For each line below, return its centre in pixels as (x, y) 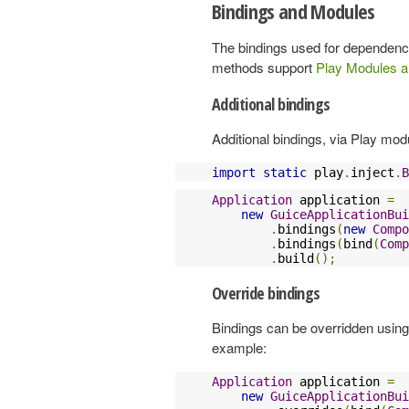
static (285, 172)
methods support (264, 67)
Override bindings (266, 293)
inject (372, 172)
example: (239, 347)
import (234, 172)
